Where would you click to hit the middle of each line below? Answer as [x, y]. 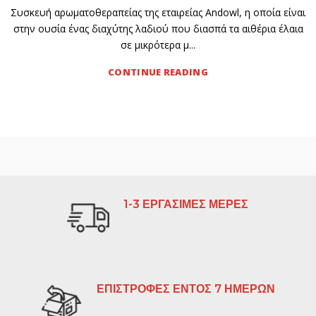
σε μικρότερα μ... [158, 45]
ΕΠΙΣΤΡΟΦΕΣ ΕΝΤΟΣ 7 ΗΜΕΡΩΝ [186, 289]
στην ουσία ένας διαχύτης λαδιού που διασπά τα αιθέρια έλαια [158, 29]
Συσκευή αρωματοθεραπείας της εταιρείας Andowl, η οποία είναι [158, 12]
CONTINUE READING [158, 72]
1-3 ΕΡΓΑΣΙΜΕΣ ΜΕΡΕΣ [186, 204]
